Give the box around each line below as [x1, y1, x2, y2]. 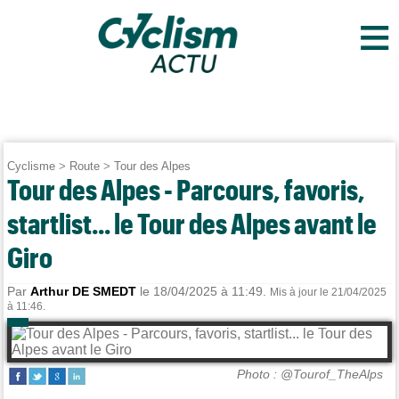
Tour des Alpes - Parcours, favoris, [7, 173, 366, 206]
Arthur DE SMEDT [30, 284, 137, 298]
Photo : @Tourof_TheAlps [236, 367, 383, 381]
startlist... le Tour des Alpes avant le [7, 207, 378, 240]
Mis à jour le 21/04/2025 [270, 286, 387, 298]
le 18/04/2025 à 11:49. [136, 284, 271, 298]
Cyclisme [7, 159, 56, 173]
